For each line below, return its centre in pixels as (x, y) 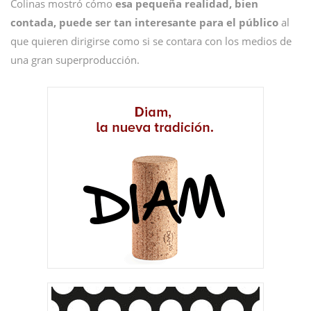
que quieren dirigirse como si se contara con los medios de (151, 41)
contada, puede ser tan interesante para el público (144, 22)
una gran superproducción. (75, 60)
